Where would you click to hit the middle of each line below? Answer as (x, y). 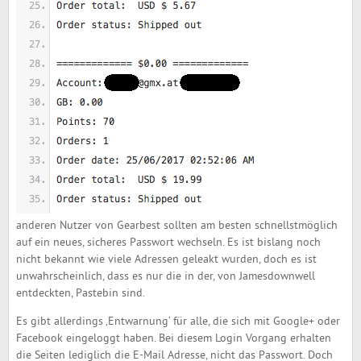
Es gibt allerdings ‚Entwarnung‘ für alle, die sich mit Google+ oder (178, 322)
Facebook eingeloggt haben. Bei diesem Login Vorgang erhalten (173, 339)
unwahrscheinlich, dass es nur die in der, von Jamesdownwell (165, 277)
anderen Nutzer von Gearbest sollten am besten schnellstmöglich (176, 226)
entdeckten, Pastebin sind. (80, 294)
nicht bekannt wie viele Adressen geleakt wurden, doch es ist (166, 260)
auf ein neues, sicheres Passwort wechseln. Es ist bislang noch (168, 243)
